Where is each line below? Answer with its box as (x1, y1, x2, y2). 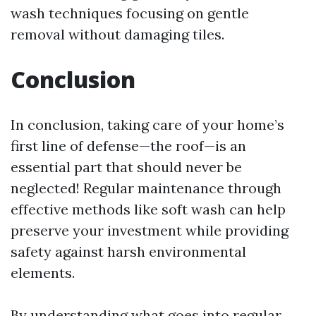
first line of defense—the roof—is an (11, 137, 246, 154)
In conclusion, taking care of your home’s (11, 116, 284, 133)
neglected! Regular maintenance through (11, 179, 281, 197)
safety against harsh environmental (11, 243, 246, 260)
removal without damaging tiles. (11, 25, 224, 43)
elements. (11, 264, 75, 281)
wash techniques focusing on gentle (11, 4, 249, 22)
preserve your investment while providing (11, 221, 288, 239)
